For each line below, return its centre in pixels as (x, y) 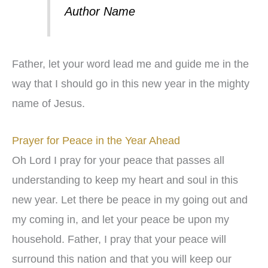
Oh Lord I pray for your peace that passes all (118, 160)
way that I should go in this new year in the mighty (131, 83)
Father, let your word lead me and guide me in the (130, 64)
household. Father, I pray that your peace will (119, 239)
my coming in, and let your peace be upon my (121, 219)
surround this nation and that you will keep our (122, 259)
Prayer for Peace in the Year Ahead (96, 140)
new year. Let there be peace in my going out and (130, 200)
